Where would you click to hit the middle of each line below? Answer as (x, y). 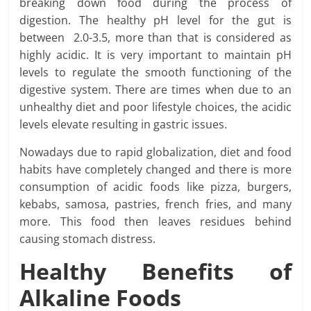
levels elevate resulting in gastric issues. (124, 125)
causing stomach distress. (88, 239)
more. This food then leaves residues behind (155, 222)
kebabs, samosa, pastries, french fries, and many (155, 204)
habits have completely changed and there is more (155, 170)
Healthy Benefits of (155, 271)
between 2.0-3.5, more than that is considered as (155, 38)
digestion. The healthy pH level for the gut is (155, 20)
